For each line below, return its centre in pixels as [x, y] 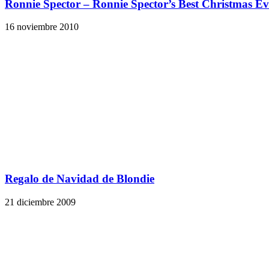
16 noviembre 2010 [42, 27]
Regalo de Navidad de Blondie [80, 179]
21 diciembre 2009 [40, 202]
